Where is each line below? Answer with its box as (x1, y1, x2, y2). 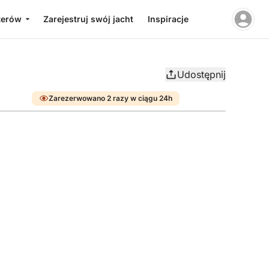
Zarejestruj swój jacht (43, 14, 133, 24)
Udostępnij (177, 68, 226, 80)
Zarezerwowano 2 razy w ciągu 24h (49, 94, 172, 103)
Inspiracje (147, 14, 189, 24)
